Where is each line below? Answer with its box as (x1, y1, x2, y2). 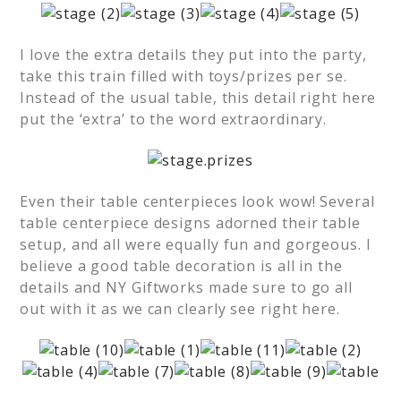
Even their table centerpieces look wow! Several (20, 192, 375, 211)
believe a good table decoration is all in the (20, 256, 343, 276)
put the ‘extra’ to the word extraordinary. (20, 109, 328, 129)
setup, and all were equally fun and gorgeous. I (20, 235, 371, 254)
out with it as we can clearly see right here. (20, 299, 340, 319)
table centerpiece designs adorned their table (20, 213, 361, 233)
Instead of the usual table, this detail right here (20, 88, 377, 107)
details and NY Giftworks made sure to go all (20, 277, 353, 297)
